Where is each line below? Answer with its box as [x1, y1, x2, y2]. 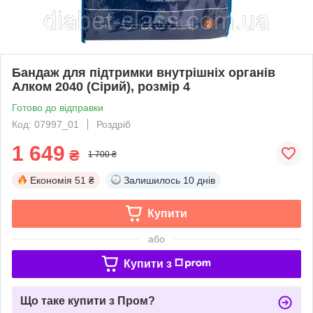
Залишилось [124, 174, 180, 186]
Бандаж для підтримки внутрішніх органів [12, 65, 275, 80]
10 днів [183, 174, 215, 186]
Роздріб [96, 118, 131, 130]
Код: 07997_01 [12, 118, 79, 130]
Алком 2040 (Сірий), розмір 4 [12, 79, 190, 94]
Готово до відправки [12, 101, 103, 113]
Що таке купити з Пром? [20, 294, 155, 307]
